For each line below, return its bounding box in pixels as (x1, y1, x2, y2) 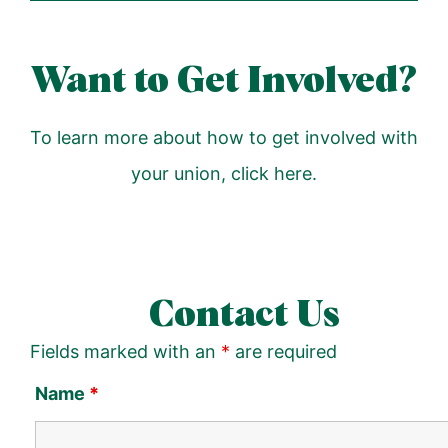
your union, (131, 162, 231, 184)
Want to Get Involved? (31, 63, 417, 100)
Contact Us (148, 297, 340, 334)
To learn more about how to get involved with (30, 126, 418, 148)
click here (231, 162, 312, 184)
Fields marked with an (30, 340, 221, 362)
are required (230, 340, 337, 362)
